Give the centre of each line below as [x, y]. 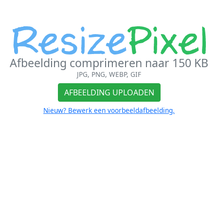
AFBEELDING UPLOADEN [109, 93]
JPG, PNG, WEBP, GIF [109, 74]
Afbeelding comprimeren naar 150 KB [109, 63]
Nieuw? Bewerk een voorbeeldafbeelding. [109, 110]
